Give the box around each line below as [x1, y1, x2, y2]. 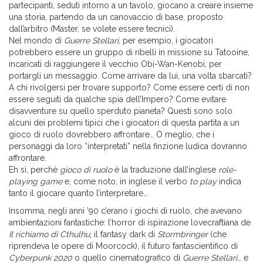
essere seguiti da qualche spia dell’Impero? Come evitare [9, 95, 226, 104]
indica [217, 177, 241, 187]
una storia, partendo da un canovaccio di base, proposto [9, 12, 223, 22]
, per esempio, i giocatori [119, 36, 213, 46]
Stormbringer [157, 230, 208, 240]
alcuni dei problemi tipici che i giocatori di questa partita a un [9, 118, 240, 128]
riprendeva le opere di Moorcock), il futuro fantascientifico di [9, 241, 238, 251]
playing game [9, 177, 62, 187]
